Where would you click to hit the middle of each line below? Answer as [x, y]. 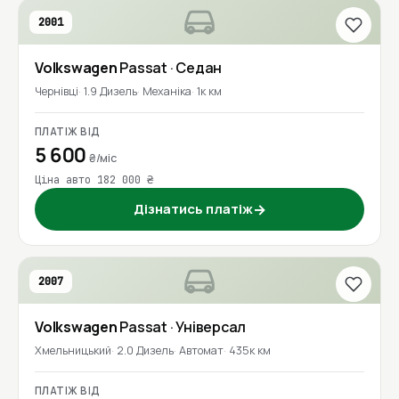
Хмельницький [73, 350]
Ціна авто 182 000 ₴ [94, 179]
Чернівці [57, 91]
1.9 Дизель [110, 91]
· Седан [196, 67]
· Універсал [208, 326]
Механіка [167, 91]
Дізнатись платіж [193, 208]
